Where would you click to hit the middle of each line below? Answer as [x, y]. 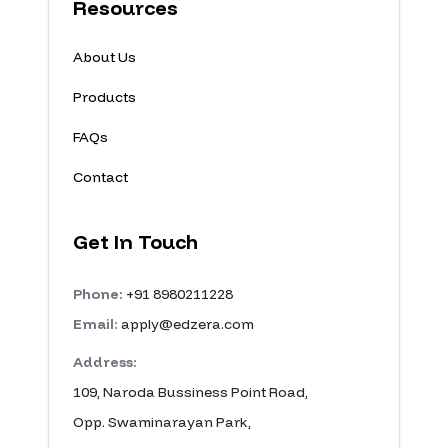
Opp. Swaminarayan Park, [162, 422]
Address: [105, 362]
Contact [100, 177]
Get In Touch [135, 241]
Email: [95, 324]
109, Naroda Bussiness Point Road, [190, 392]
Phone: [98, 294]
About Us [104, 57]
